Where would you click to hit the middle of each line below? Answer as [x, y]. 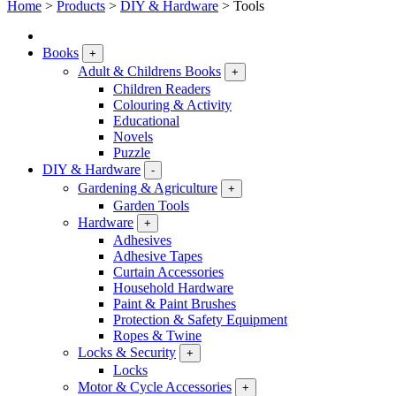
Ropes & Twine [157, 335]
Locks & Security [127, 352]
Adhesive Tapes [158, 256]
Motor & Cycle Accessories [155, 387]
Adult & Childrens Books [149, 71]
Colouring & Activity [172, 105]
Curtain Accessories [168, 272]
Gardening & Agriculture [148, 188]
